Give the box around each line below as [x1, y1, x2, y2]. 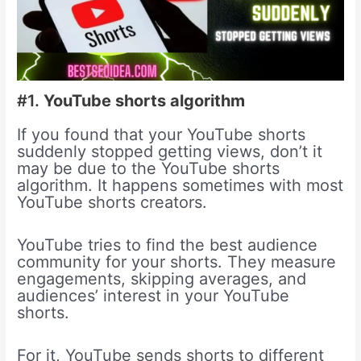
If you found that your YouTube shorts [17, 125, 306, 145]
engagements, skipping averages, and [17, 269, 307, 289]
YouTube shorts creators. [17, 193, 208, 213]
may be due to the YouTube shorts [17, 159, 280, 179]
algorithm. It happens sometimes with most [17, 176, 344, 196]
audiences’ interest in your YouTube [17, 286, 290, 306]
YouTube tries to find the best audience [17, 235, 318, 255]
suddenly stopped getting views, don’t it [17, 142, 323, 162]
